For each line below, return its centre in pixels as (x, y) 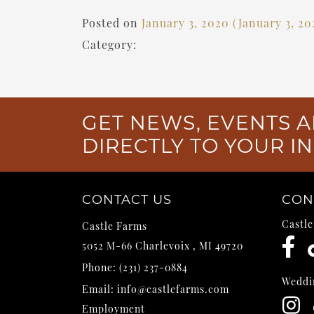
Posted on (112, 23)
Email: (100, 289)
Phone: (101, 267)
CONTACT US (127, 200)
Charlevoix (163, 246)
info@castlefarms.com (173, 289)
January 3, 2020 (185, 23)
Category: (109, 45)
